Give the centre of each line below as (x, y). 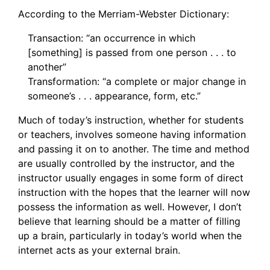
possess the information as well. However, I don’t (130, 207)
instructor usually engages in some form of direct (131, 178)
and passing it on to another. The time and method (134, 149)
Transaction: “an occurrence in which (111, 38)
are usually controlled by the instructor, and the (126, 164)
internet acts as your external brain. (99, 250)
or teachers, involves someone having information (132, 135)
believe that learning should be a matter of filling (129, 221)
